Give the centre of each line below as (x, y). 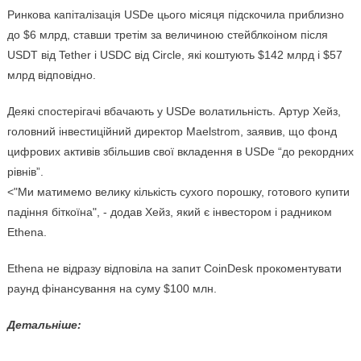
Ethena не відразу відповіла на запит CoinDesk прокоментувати (174, 269)
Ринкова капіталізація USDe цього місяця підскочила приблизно (175, 15)
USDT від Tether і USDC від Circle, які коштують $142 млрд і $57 (174, 55)
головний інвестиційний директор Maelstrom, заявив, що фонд (172, 132)
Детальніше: (44, 325)
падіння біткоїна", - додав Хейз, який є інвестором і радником (169, 212)
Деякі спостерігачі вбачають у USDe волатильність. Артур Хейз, (174, 112)
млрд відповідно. (51, 75)
